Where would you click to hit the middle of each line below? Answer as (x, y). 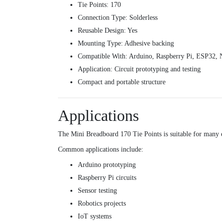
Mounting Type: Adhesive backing (126, 44)
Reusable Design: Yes (108, 31)
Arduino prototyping (107, 165)
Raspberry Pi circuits (107, 178)
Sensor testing (97, 191)
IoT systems (95, 217)
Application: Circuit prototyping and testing (139, 69)
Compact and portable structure (122, 82)
